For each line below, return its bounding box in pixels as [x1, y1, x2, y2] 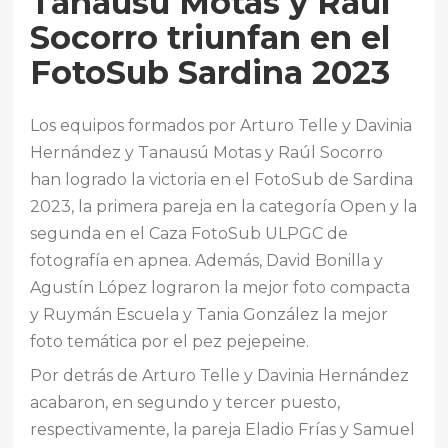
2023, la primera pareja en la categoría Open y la [30, 196, 418, 216]
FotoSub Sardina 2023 [30, 52, 391, 92]
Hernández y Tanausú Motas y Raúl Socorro [30, 142, 384, 162]
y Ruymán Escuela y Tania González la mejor [30, 304, 389, 324]
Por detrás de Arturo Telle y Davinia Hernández [30, 365, 410, 385]
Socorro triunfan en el [30, 17, 391, 57]
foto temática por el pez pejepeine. [30, 331, 310, 351]
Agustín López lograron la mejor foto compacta [30, 277, 411, 297]
